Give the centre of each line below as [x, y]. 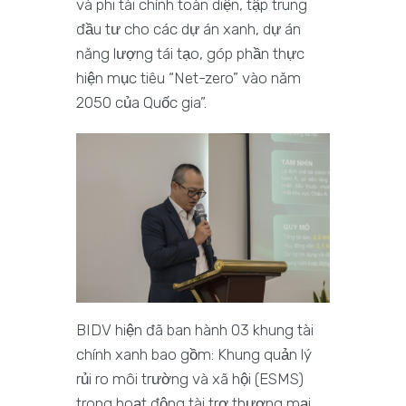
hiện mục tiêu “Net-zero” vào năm [188, 78]
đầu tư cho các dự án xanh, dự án [188, 29]
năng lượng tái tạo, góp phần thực [190, 54]
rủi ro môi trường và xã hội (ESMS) [190, 379]
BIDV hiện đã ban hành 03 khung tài [195, 330]
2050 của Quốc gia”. [141, 103]
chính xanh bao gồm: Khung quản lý [194, 355]
